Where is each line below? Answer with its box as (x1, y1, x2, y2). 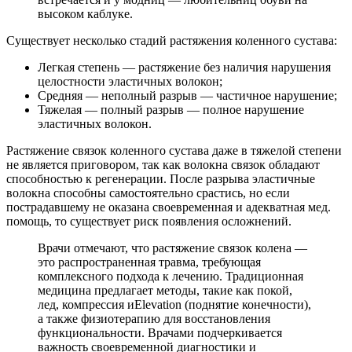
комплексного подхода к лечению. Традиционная (38, 269, 303, 284)
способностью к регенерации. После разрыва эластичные (6, 172, 315, 186)
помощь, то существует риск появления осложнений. (6, 214, 291, 229)
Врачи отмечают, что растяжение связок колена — (38, 241, 307, 255)
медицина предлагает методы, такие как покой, (38, 284, 292, 298)
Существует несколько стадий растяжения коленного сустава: (6, 34, 337, 48)
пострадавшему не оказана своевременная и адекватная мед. (6, 200, 331, 214)
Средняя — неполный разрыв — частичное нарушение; (38, 89, 337, 103)
